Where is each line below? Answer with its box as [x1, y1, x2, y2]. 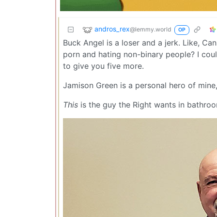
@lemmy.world [130, 25, 171, 33]
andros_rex [94, 24, 130, 33]
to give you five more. [63, 61, 144, 71]
